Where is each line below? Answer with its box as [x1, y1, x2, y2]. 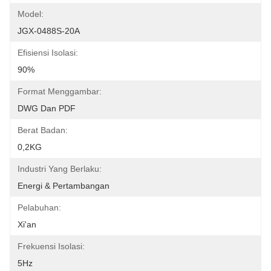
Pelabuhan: [18, 203, 61, 212]
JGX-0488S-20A [18, 26, 80, 36]
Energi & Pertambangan [18, 181, 109, 191]
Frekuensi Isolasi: [18, 241, 85, 251]
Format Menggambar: [18, 87, 102, 96]
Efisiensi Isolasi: [18, 48, 78, 57]
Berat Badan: [18, 125, 68, 135]
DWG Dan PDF [18, 103, 76, 113]
